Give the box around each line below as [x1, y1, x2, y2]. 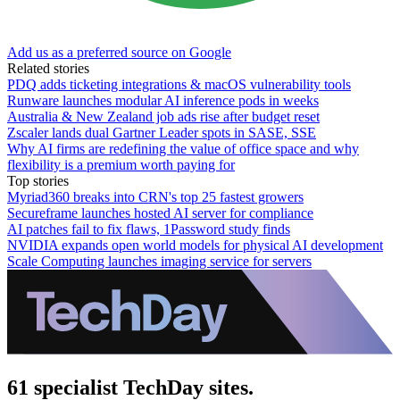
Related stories [7, 60, 89, 76]
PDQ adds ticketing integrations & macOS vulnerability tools [7, 76, 351, 92]
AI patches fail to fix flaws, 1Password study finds [7, 221, 290, 237]
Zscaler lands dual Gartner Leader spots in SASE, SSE [7, 124, 316, 140]
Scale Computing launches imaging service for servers [7, 253, 312, 269]
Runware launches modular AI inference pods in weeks [7, 92, 319, 108]
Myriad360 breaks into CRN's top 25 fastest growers [7, 188, 304, 204]
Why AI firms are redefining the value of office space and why [7, 140, 359, 156]
